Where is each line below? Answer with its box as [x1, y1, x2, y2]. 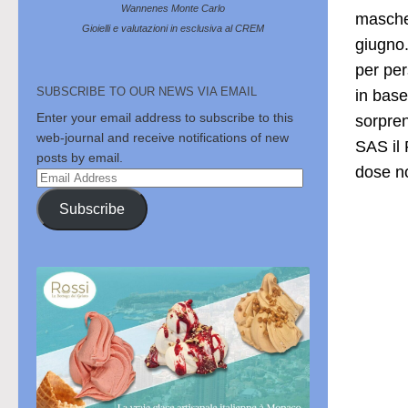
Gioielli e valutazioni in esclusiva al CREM [82, 23, 264, 35]
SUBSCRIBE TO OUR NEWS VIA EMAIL [36, 85, 257, 99]
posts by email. [36, 150, 123, 166]
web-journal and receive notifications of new [36, 130, 289, 146]
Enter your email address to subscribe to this [36, 110, 293, 126]
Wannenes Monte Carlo [121, 3, 225, 15]
